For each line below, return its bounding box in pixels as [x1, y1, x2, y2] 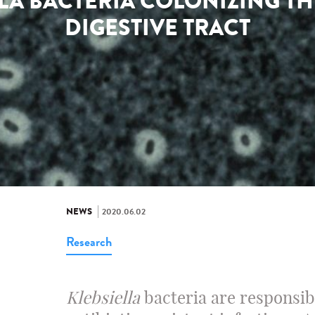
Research [66, 233, 112, 251]
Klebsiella [66, 287, 140, 308]
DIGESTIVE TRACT [65, 11, 250, 45]
